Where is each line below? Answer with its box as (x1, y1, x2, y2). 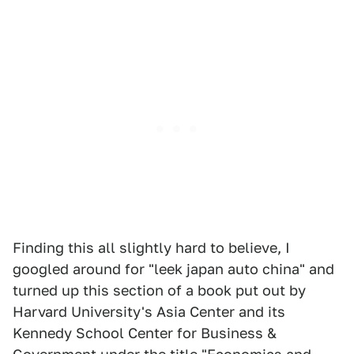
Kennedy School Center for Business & (13, 325, 277, 341)
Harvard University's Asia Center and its (13, 303, 285, 320)
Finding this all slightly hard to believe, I (13, 239, 290, 256)
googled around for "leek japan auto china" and (13, 261, 334, 277)
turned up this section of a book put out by (13, 282, 306, 299)
